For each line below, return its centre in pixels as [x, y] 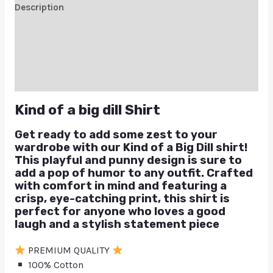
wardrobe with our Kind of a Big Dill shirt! [131, 148]
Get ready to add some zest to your [116, 135]
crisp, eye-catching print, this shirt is [122, 199]
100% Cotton [55, 265]
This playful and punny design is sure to [128, 161]
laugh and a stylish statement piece [117, 225]
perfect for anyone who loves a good [120, 212]
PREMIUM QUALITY [69, 250]
